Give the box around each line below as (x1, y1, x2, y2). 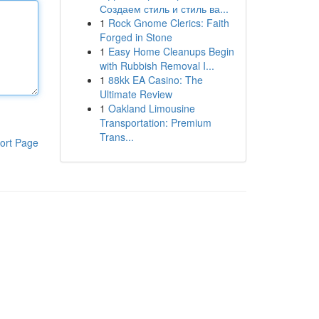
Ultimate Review (99, 87, 172, 101)
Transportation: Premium (99, 115, 211, 130)
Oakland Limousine (108, 101, 195, 115)
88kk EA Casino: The (108, 73, 203, 87)
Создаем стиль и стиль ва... (99, 1, 229, 16)
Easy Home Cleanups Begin (108, 44, 234, 58)
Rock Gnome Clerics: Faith (108, 16, 229, 30)
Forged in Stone (99, 30, 172, 44)
